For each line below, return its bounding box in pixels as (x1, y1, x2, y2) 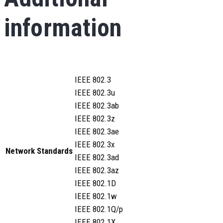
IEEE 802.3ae (75, 126, 119, 136)
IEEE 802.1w (75, 191, 117, 201)
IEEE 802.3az (75, 165, 119, 175)
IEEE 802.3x (75, 139, 114, 149)
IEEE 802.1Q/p (75, 204, 123, 214)
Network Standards (5, 146, 73, 156)
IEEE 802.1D (75, 178, 116, 188)
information (4, 13, 122, 42)
